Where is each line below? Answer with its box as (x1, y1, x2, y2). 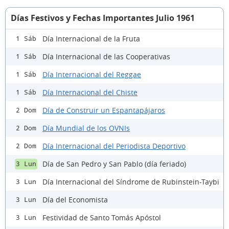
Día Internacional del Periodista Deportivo (42, 141, 186, 151)
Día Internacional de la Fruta (42, 33, 140, 43)
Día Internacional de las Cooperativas (42, 51, 170, 61)
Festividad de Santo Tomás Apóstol (42, 212, 161, 222)
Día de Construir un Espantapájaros (42, 105, 165, 115)
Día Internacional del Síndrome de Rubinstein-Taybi (42, 176, 219, 187)
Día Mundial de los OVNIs (42, 123, 130, 133)
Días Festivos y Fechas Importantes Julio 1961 (11, 12, 195, 24)
